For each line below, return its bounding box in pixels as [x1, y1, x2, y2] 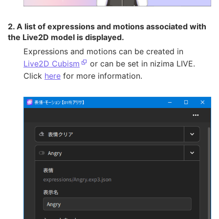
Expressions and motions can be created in [23, 46, 183, 56]
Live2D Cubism [23, 59, 80, 68]
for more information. [61, 71, 142, 81]
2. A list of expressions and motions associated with [8, 22, 206, 31]
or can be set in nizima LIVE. [88, 59, 195, 68]
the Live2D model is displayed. [8, 32, 124, 42]
